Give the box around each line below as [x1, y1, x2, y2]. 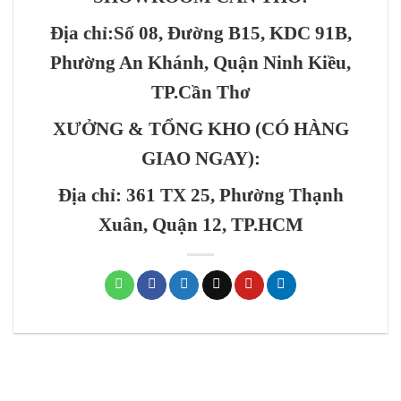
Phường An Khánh [50, 52, 204, 73]
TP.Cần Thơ [150, 81, 251, 103]
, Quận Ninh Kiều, [204, 52, 351, 73]
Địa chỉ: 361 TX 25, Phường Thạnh [57, 184, 344, 206]
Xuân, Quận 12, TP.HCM [98, 214, 303, 235]
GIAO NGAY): [141, 148, 260, 169]
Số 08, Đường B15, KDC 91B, [113, 22, 352, 44]
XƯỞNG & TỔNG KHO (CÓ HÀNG [52, 118, 349, 140]
